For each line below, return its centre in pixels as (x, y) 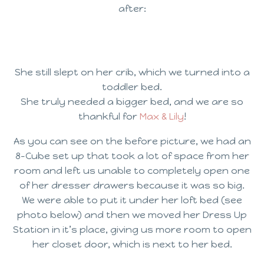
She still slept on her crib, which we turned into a (132, 72)
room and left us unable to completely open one (132, 171)
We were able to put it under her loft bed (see (132, 200)
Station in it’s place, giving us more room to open (132, 230)
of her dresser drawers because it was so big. (132, 186)
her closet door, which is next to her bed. (132, 245)
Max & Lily (161, 116)
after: (132, 8)
